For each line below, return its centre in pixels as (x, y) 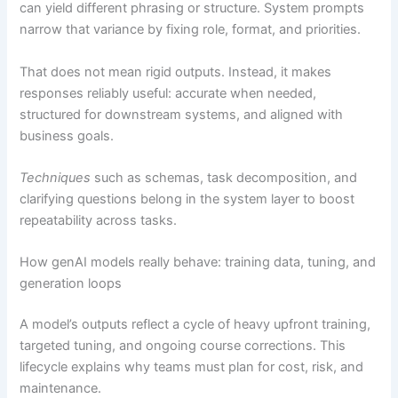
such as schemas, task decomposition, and (224, 178)
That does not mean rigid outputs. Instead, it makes (176, 72)
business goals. (67, 135)
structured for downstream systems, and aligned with (182, 114)
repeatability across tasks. (99, 220)
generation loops (71, 284)
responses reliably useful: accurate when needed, (168, 93)
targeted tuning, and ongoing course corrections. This (183, 346)
